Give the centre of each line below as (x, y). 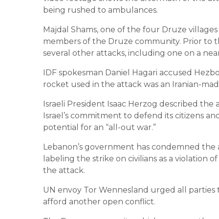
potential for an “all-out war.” (99, 127)
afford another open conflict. (99, 201)
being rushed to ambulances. (100, 10)
